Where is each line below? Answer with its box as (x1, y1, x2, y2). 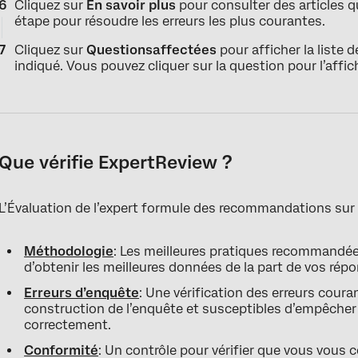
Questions (86, 42, 153, 58)
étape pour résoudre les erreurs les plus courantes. (14, 14, 326, 30)
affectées (153, 42, 217, 58)
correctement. (24, 317, 112, 333)
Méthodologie (24, 244, 114, 260)
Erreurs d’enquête (24, 285, 140, 301)
